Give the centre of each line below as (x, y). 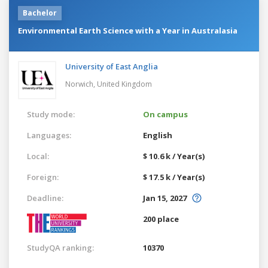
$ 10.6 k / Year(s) (174, 156)
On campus (165, 114)
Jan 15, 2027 (165, 198)
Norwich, (81, 84)
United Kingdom (124, 84)
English (158, 135)
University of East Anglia (112, 66)
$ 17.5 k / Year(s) (174, 177)
